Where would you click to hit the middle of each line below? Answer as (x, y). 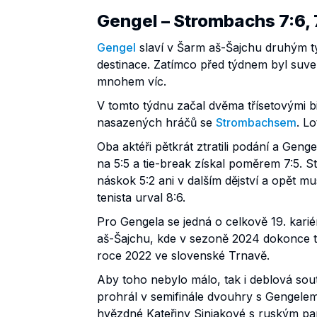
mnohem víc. (132, 81)
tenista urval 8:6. (141, 197)
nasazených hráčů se (156, 122)
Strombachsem (256, 122)
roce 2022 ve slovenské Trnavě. (183, 255)
